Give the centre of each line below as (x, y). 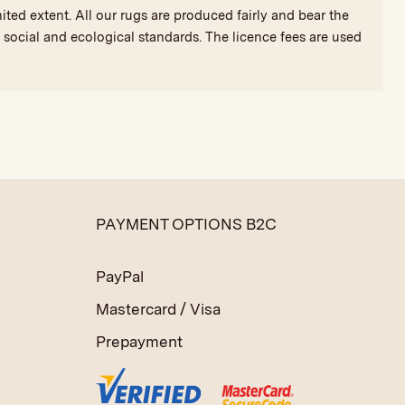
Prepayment (140, 341)
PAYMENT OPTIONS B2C (187, 224)
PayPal (120, 276)
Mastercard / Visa (159, 309)
